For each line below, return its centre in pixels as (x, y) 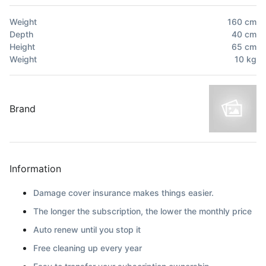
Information (35, 168)
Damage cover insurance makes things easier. (123, 192)
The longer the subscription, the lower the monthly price (142, 211)
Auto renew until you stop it (87, 229)
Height (22, 46)
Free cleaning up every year (88, 248)
